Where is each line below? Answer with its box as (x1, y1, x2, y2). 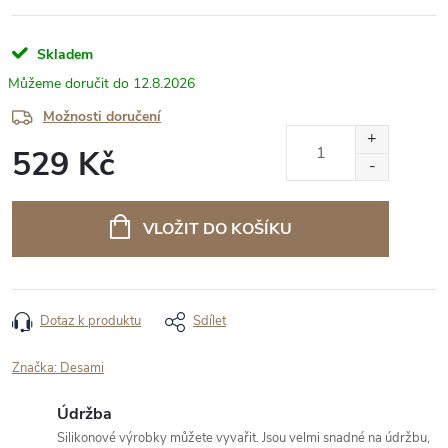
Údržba (57, 403, 112, 425)
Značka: (12, 359, 60, 377)
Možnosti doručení (43, 107, 161, 126)
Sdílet (193, 312, 226, 330)
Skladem (33, 45, 93, 64)
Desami (60, 359, 104, 377)
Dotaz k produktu (40, 312, 141, 330)
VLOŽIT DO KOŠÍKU (142, 218, 292, 240)
